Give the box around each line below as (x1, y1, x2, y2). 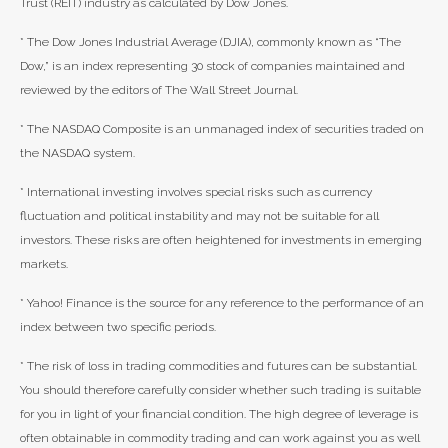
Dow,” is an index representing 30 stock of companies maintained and (20, 59, 405, 73)
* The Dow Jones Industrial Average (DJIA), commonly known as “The (20, 35, 401, 49)
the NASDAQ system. (20, 146, 135, 160)
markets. (20, 257, 68, 271)
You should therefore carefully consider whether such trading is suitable (20, 383, 421, 397)
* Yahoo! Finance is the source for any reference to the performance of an (20, 296, 424, 310)
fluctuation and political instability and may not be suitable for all (20, 209, 379, 223)
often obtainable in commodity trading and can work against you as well (20, 431, 420, 445)
